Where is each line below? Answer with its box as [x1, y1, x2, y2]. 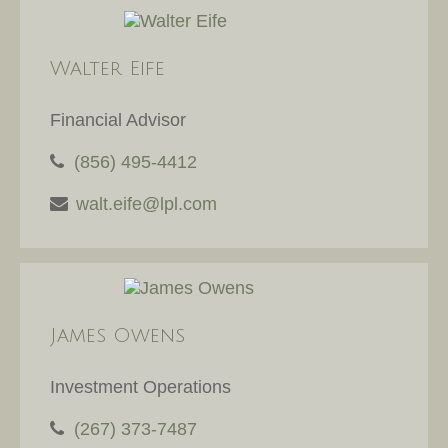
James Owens [50, 325, 185, 348]
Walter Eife [50, 58, 165, 81]
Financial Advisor [50, 109, 186, 130]
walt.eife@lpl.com [76, 193, 217, 214]
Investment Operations [50, 377, 231, 398]
